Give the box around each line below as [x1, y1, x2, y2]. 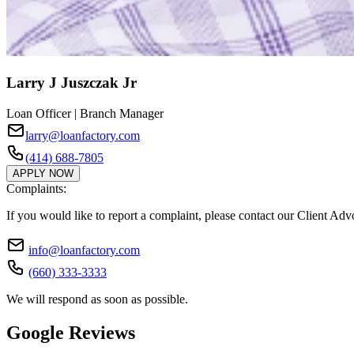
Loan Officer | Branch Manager [6, 106, 164, 120]
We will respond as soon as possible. [6, 292, 188, 306]
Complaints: [6, 181, 66, 195]
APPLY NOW [13, 167, 73, 179]
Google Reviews [6, 322, 135, 343]
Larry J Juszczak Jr [6, 73, 137, 91]
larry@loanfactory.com [25, 128, 140, 142]
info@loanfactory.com [28, 243, 140, 257]
